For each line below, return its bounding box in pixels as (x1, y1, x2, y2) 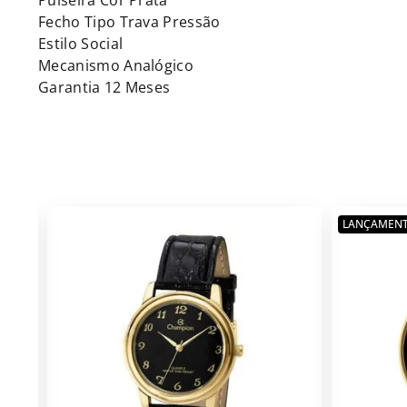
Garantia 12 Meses (38, 77, 171, 97)
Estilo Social (38, 34, 124, 54)
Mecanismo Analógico (38, 55, 194, 75)
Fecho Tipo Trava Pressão (38, 12, 221, 32)
